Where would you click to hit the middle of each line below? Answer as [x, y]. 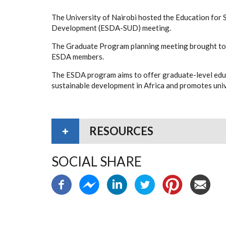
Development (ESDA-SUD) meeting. [111, 27]
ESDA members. [78, 56]
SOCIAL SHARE [97, 161]
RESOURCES [121, 131]
